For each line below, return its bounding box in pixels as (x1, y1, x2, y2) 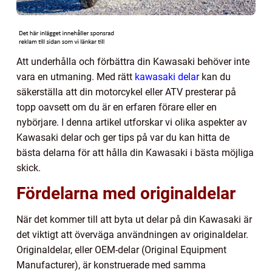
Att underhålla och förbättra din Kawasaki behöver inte (16, 55, 250, 67)
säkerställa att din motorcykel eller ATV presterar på (16, 86, 236, 98)
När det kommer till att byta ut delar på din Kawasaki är (16, 213, 252, 225)
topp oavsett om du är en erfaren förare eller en (16, 101, 217, 113)
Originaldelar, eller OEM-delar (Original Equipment (16, 243, 226, 256)
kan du (199, 70, 231, 83)
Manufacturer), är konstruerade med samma (16, 259, 206, 271)
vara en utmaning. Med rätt (16, 70, 135, 83)
